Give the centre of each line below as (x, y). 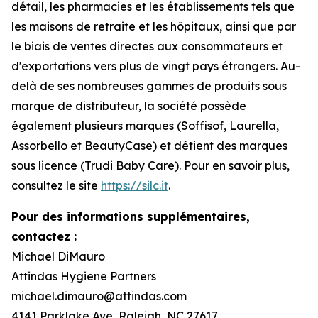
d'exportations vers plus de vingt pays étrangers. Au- (156, 66)
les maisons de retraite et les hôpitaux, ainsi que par (154, 26)
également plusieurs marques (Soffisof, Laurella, (145, 126)
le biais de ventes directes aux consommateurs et (147, 46)
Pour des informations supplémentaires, (131, 216)
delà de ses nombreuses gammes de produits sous (149, 86)
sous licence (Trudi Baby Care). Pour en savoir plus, (150, 165)
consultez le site (56, 185)
